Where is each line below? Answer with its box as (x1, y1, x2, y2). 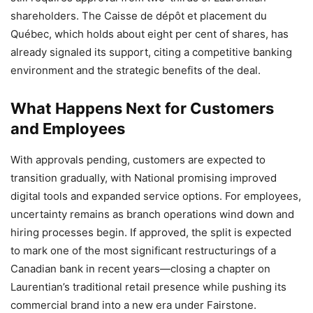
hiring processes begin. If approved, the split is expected (10, 225, 291, 239)
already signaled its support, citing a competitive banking (10, 45, 292, 59)
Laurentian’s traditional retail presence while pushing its (10, 279, 286, 293)
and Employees (10, 119, 125, 138)
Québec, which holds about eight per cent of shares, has (10, 27, 289, 41)
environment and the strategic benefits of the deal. (10, 63, 261, 77)
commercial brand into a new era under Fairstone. (10, 298, 256, 312)
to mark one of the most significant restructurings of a (10, 243, 276, 257)
